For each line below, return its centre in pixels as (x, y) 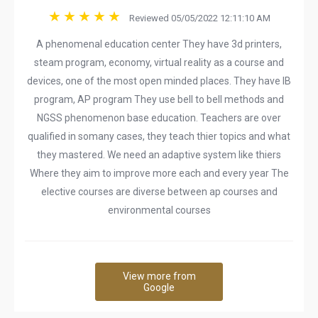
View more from (159, 276)
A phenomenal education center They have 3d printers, (159, 44)
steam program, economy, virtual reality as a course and (159, 62)
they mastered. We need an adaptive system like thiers (159, 155)
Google (159, 287)
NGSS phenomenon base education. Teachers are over (159, 118)
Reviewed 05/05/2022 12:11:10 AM (196, 18)
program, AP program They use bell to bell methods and (159, 99)
